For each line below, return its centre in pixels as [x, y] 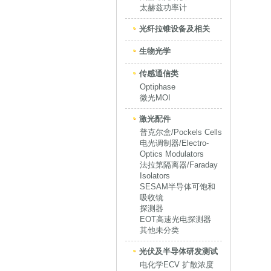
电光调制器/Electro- [174, 143]
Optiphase [158, 87]
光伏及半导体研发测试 [178, 251]
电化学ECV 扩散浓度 [177, 265]
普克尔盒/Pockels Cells [181, 132]
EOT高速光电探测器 [175, 219]
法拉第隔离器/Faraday [179, 165]
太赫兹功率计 [163, 8]
